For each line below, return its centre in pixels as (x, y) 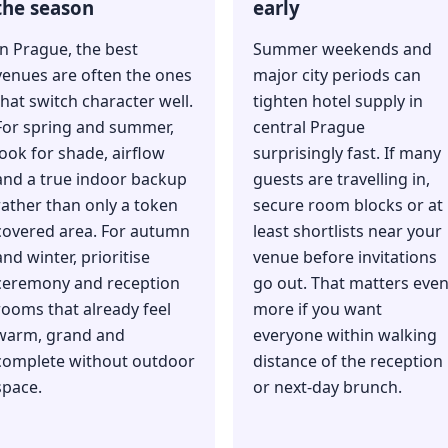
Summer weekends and (342, 49)
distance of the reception (348, 361)
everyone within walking (345, 335)
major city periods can (337, 75)
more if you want (317, 309)
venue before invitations (345, 257)
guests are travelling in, (341, 179)
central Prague (309, 127)
